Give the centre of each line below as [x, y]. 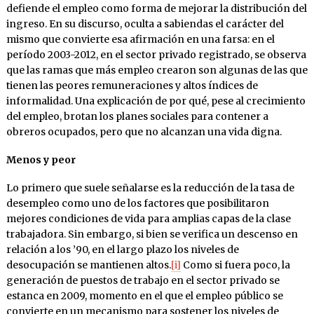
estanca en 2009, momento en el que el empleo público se [144, 296]
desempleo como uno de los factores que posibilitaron [137, 204]
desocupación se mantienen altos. [88, 265]
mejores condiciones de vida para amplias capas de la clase [148, 219]
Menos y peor [41, 160]
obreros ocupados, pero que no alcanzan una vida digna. [144, 132]
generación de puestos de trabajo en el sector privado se [143, 281]
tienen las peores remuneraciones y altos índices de [132, 86]
